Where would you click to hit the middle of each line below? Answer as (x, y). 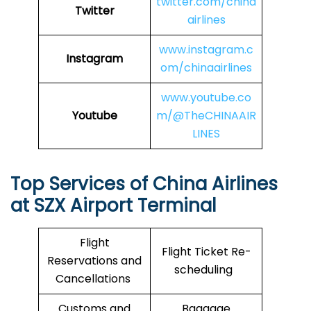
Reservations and (94, 261)
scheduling (206, 270)
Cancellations (94, 279)
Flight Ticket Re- (206, 252)
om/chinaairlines (206, 68)
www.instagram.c (206, 50)
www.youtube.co (206, 98)
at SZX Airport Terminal (113, 206)
